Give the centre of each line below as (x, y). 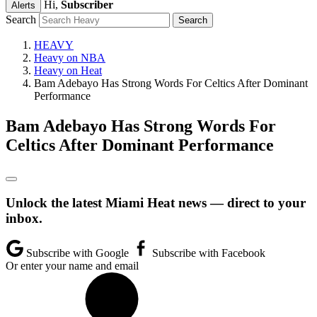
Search (21, 19)
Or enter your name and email (72, 266)
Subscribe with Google (77, 253)
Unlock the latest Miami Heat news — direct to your (156, 202)
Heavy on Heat (68, 70)
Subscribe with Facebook (207, 253)
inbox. (24, 218)
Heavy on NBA (70, 58)
